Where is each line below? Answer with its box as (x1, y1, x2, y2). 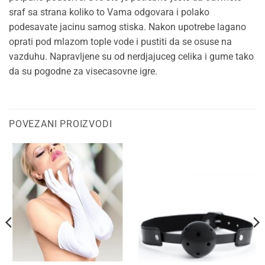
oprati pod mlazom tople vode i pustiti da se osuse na (9, 36, 232, 48)
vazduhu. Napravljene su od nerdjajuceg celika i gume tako (9, 51, 254, 63)
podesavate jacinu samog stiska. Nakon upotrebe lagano (9, 21, 246, 33)
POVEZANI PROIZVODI (9, 118, 112, 130)
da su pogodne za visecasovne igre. (9, 66, 157, 77)
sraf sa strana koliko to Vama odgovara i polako (9, 7, 209, 18)
